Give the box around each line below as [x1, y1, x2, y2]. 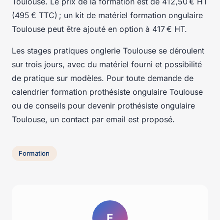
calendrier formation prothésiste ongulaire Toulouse [12, 86, 203, 97]
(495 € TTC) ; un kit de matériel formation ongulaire [12, 10, 203, 20]
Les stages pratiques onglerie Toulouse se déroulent [12, 45, 204, 55]
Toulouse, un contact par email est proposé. [12, 114, 175, 124]
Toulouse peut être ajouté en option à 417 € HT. [12, 24, 187, 34]
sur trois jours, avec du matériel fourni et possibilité [12, 59, 202, 69]
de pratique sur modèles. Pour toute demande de [12, 73, 193, 83]
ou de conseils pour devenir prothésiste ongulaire [12, 100, 195, 110]
